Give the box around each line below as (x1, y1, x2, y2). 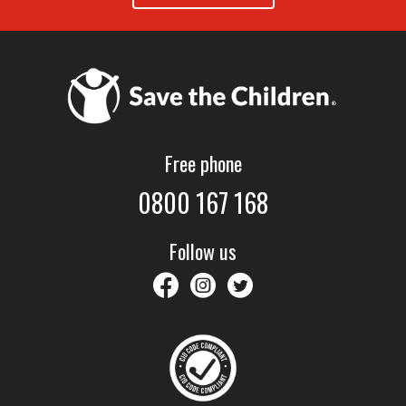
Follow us (169, 236, 237, 266)
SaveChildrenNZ (252, 271, 370, 294)
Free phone (164, 148, 242, 178)
